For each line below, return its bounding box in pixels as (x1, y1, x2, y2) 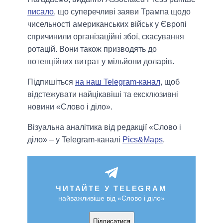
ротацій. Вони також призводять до (27, 44, 157, 53)
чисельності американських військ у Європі (27, 19, 187, 28)
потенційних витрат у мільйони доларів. (27, 57, 174, 66)
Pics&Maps (122, 135, 163, 144)
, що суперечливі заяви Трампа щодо (54, 7, 191, 16)
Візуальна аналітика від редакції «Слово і (27, 122, 181, 131)
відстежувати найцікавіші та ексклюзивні (27, 90, 178, 99)
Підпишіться (27, 77, 75, 86)
